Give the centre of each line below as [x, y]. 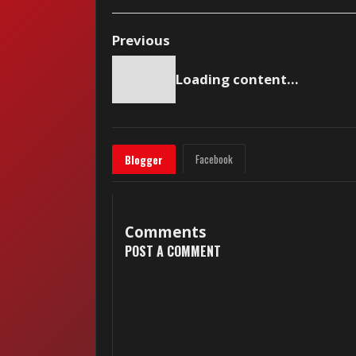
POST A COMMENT [173, 251]
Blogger [144, 160]
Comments [166, 232]
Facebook [215, 159]
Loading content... [238, 79]
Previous [141, 40]
